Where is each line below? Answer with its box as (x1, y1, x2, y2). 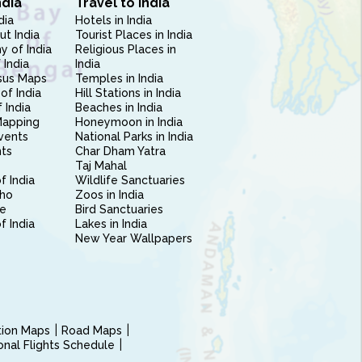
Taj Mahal (74, 159, 127, 172)
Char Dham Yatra (74, 145, 166, 158)
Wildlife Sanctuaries (74, 174, 185, 187)
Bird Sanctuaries (74, 203, 163, 216)
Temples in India (74, 72, 163, 85)
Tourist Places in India (74, 28, 192, 41)
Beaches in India (74, 101, 162, 114)
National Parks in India (74, 130, 193, 143)
